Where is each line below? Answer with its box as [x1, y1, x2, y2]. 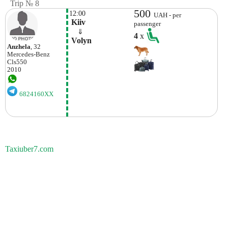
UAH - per [154, 11, 182, 19]
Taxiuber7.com [5, 145, 53, 154]
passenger [134, 20, 161, 27]
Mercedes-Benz [7, 50, 50, 58]
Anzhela [7, 43, 31, 50]
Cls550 [7, 58, 27, 66]
